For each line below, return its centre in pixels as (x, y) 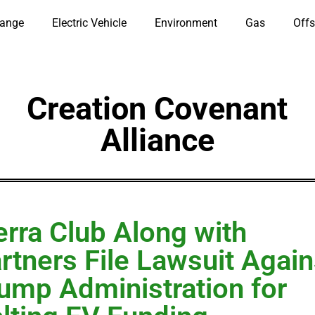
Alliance (157, 140)
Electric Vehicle (89, 23)
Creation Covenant (157, 109)
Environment (186, 23)
